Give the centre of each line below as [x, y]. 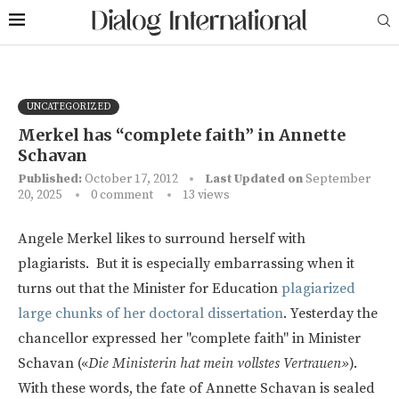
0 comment [122, 195]
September [338, 179]
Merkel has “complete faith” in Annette [182, 134]
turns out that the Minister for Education [150, 288]
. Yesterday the [330, 313]
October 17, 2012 [131, 179]
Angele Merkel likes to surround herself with [162, 238]
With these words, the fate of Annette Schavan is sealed [196, 388]
